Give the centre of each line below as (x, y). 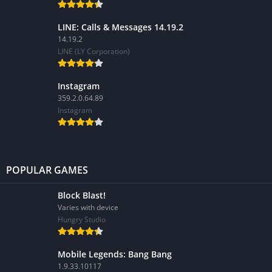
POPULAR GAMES (47, 170)
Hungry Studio (82, 219)
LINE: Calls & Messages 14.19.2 (121, 27)
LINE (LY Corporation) (94, 51)
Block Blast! (82, 195)
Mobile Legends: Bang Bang (115, 254)
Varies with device (88, 207)
